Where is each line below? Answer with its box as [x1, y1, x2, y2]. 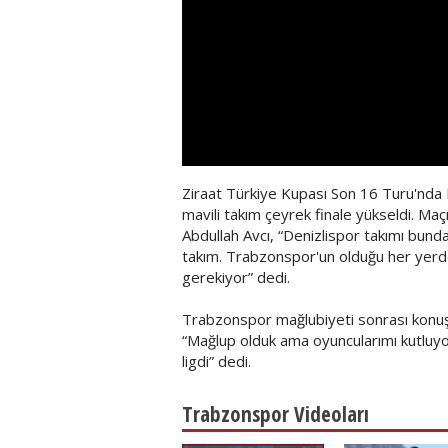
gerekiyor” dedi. [182, 267, 290, 287]
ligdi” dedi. [182, 351, 251, 371]
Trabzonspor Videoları [182, 400, 369, 428]
